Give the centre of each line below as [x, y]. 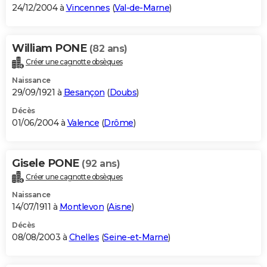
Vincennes [88, 7]
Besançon [84, 92]
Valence [83, 122]
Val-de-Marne [142, 7]
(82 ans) [108, 48]
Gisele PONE [47, 163]
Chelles [84, 237]
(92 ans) [101, 163]
